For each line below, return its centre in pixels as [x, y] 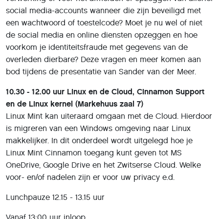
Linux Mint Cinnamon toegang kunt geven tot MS [94, 153]
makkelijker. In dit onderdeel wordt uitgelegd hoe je [99, 140]
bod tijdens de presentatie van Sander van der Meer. [101, 71]
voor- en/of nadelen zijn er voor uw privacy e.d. [90, 177]
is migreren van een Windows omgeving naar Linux [98, 128]
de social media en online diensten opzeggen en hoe [102, 35]
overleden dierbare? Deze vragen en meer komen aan [103, 59]
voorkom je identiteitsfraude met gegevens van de [97, 47]
